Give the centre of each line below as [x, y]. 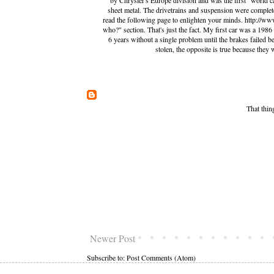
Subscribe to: [107, 258]
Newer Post [113, 239]
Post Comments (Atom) [161, 258]
